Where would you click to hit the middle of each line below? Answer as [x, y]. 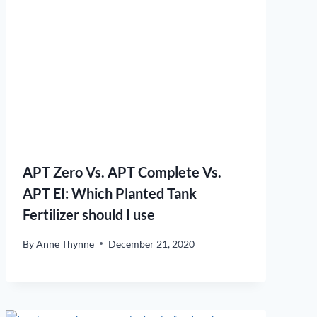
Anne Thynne [65, 243]
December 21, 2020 [152, 243]
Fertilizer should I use [89, 215]
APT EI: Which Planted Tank [110, 194]
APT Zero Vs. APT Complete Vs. [122, 172]
